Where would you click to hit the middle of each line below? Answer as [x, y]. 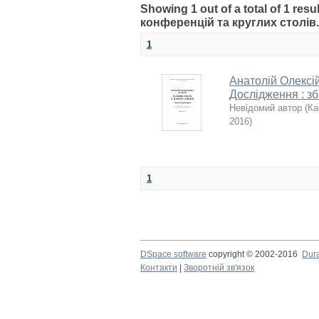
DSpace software [173, 254]
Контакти [159, 268]
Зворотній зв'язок [219, 268]
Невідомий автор [266, 108]
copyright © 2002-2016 [254, 254]
